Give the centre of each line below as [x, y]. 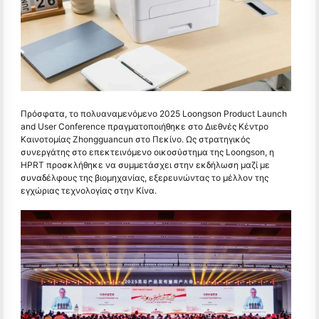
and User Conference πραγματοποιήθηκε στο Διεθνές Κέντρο [145, 126]
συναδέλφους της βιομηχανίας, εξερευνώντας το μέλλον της [145, 177]
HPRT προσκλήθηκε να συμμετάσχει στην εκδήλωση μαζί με [145, 164]
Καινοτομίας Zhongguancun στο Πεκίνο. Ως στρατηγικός [135, 139]
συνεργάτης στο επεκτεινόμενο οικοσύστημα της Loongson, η [147, 152]
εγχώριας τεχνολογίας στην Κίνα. [89, 190]
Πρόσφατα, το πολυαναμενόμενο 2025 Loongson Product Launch [154, 113]
